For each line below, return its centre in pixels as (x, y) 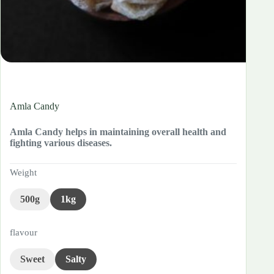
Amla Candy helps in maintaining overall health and (118, 131)
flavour (24, 232)
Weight (23, 172)
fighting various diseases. (61, 143)
